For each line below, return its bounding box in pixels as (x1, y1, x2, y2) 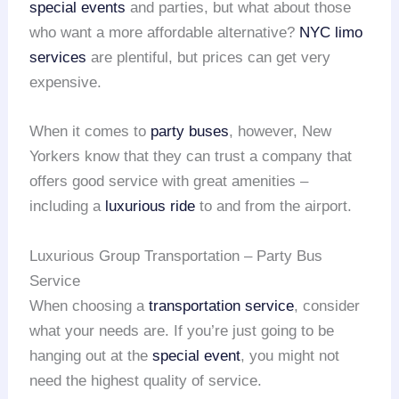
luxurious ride (105, 198, 196, 216)
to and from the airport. (195, 198, 353, 216)
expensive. (29, 74, 102, 92)
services (29, 49, 87, 67)
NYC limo (299, 24, 363, 42)
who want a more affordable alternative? (29, 24, 300, 42)
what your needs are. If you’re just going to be (29, 322, 335, 339)
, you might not (240, 346, 340, 364)
